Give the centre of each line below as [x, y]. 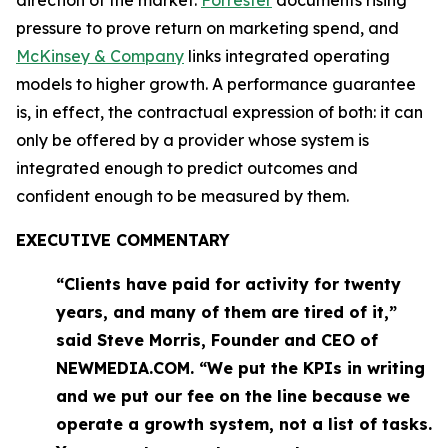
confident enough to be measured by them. [182, 195]
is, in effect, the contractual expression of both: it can [219, 111]
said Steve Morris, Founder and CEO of [217, 339]
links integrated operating [287, 55]
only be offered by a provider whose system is [192, 139]
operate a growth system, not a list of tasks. [244, 423]
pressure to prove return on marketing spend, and [207, 27]
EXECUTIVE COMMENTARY [123, 239]
